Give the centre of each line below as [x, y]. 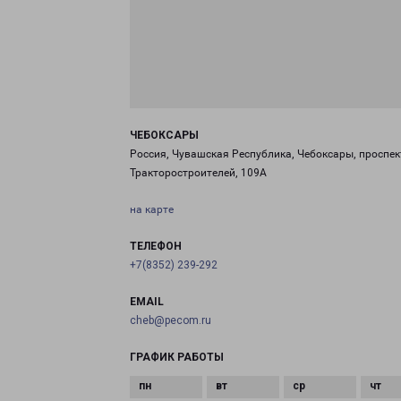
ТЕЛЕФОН [156, 246]
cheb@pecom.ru [171, 320]
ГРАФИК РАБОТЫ [177, 357]
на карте [152, 209]
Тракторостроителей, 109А [198, 173]
